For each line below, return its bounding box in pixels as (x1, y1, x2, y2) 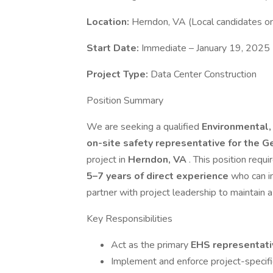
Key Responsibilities (87, 212, 172, 225)
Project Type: (87, 68, 151, 81)
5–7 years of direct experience (87, 169, 231, 183)
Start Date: (87, 41, 141, 55)
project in (87, 153, 128, 166)
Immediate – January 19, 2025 (141, 41, 270, 55)
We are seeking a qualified (87, 120, 202, 133)
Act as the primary (111, 238, 191, 252)
